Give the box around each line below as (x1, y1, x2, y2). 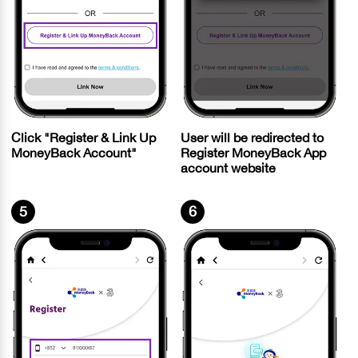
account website (180, 161, 276, 176)
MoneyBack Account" (11, 145, 137, 161)
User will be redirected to (180, 130, 324, 145)
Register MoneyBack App (180, 145, 326, 161)
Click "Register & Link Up (11, 130, 156, 145)
